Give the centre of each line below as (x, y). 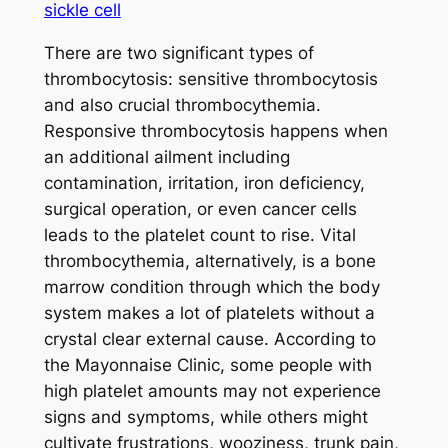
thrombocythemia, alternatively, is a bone (209, 260)
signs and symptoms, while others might (205, 416)
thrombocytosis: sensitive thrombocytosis (210, 78)
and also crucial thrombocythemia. (182, 104)
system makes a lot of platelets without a (209, 312)
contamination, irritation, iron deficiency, (204, 182)
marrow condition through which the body (211, 286)
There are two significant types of (178, 52)
